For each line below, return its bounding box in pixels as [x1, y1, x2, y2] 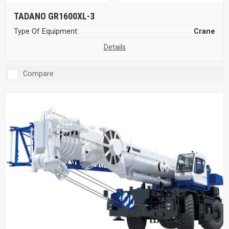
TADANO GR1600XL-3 [14, 11, 95, 22]
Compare [23, 70, 54, 79]
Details [103, 43, 126, 52]
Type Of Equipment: [14, 27, 79, 36]
